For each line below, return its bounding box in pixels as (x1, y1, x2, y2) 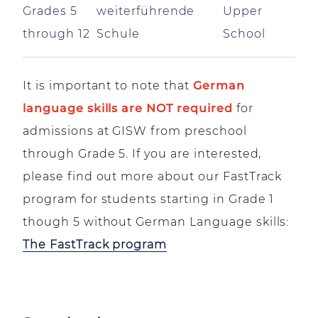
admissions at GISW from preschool (23, 124, 247, 138)
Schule (97, 27, 140, 40)
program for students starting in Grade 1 (23, 192, 275, 206)
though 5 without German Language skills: (23, 215, 290, 229)
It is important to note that (23, 79, 193, 92)
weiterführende (97, 4, 195, 18)
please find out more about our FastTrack (23, 170, 283, 183)
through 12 (23, 27, 90, 40)
